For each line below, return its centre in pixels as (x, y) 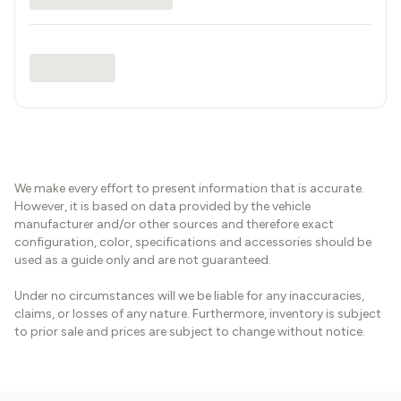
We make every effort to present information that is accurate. (189, 188)
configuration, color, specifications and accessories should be (193, 242)
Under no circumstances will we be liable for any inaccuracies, (189, 296)
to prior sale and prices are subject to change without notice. (190, 332)
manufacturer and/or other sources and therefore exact (174, 224)
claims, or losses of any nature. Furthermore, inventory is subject (198, 314)
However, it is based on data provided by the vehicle (162, 206)
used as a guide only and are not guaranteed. (143, 260)
